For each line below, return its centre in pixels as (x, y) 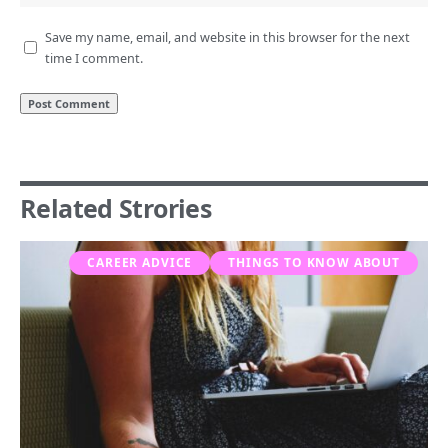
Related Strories (115, 207)
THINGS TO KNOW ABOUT (314, 262)
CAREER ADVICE (140, 262)
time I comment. (94, 58)
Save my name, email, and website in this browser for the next (227, 37)
